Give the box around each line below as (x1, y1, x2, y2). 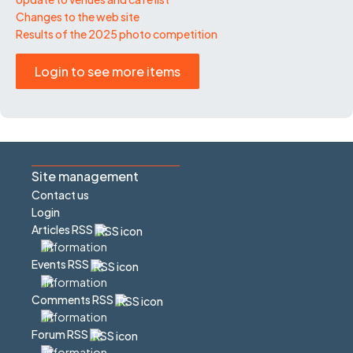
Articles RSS (32, 221, 95, 236)
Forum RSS (32, 327, 90, 342)
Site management (32, 167, 139, 184)
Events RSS (32, 257, 91, 272)
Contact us (32, 187, 89, 202)
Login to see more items (35, 62, 180, 80)
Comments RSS (32, 292, 115, 307)
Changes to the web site (16, 9, 139, 24)
